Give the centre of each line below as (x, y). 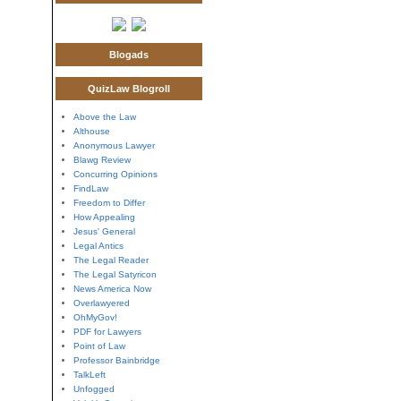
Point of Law (99, 346)
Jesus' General (104, 231)
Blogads (128, 55)
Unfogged (94, 389)
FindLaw (90, 188)
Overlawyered (101, 303)
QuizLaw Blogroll (128, 89)
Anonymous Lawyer (114, 145)
